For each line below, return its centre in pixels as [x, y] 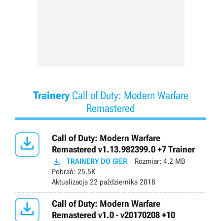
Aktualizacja [70, 182]
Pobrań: [64, 172]
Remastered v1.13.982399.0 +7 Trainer [123, 149]
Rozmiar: [148, 162]
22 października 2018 [122, 182]
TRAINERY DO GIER [97, 162]
